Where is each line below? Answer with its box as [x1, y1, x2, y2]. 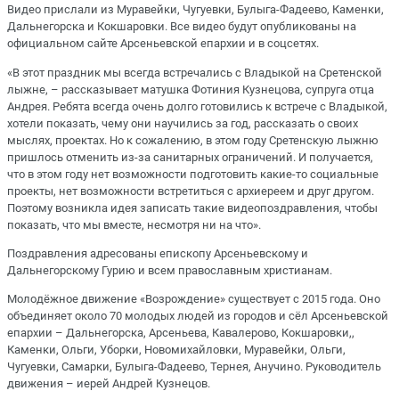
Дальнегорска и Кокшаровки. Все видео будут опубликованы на [7, 20, 356, 34]
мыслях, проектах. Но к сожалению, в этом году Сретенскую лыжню [7, 133, 379, 147]
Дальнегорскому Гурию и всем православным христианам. [7, 263, 332, 277]
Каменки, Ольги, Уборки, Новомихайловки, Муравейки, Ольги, [7, 342, 346, 356]
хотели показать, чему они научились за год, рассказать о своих [7, 116, 358, 130]
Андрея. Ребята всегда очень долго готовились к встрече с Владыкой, [7, 99, 387, 113]
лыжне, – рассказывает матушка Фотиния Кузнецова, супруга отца [7, 82, 374, 96]
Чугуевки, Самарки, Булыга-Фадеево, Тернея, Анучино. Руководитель [7, 359, 381, 373]
